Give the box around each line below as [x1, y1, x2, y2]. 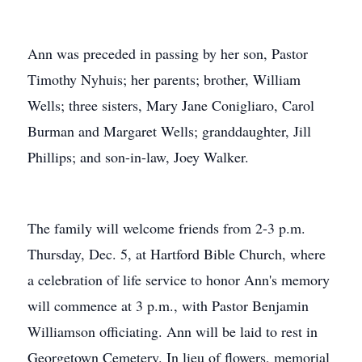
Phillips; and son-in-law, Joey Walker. [27, 147, 249, 166]
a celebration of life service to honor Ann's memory [27, 270, 330, 289]
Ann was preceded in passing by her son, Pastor [27, 44, 308, 63]
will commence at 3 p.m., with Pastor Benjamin [27, 296, 309, 315]
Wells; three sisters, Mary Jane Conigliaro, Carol [27, 95, 314, 115]
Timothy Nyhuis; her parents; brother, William [27, 69, 301, 89]
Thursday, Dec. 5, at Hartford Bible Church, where [27, 244, 326, 263]
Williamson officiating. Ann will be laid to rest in [27, 322, 318, 341]
